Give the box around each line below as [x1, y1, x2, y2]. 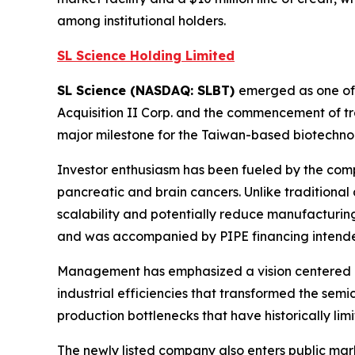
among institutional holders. [57, 13, 226, 29]
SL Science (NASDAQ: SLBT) [57, 82, 239, 99]
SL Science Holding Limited [57, 48, 235, 64]
